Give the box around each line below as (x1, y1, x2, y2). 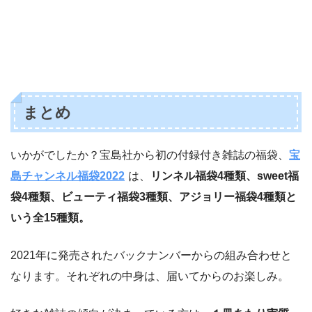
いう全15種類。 (10, 211, 90, 224)
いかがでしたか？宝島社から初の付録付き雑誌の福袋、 (10, 148, 289, 161)
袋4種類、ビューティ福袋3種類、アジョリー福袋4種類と (10, 190, 297, 203)
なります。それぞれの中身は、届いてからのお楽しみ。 (10, 270, 289, 282)
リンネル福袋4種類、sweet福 (150, 169, 299, 182)
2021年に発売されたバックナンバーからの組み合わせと (10, 249, 292, 261)
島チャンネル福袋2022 (10, 169, 125, 182)
